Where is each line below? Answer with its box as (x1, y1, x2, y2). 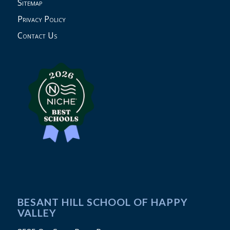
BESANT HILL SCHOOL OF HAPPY (17, 195, 188, 208)
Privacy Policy (17, 13, 66, 25)
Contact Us (17, 29, 57, 41)
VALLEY (17, 206, 56, 219)
